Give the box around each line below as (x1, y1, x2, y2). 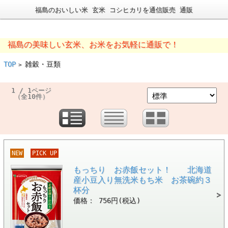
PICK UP (32, 149, 57, 157)
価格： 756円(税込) (73, 196, 140, 205)
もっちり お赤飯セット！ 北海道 (73, 164, 212, 175)
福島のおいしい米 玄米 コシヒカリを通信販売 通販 (35, 6, 193, 14)
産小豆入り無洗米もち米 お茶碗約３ (73, 175, 212, 185)
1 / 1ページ (11, 86, 52, 94)
